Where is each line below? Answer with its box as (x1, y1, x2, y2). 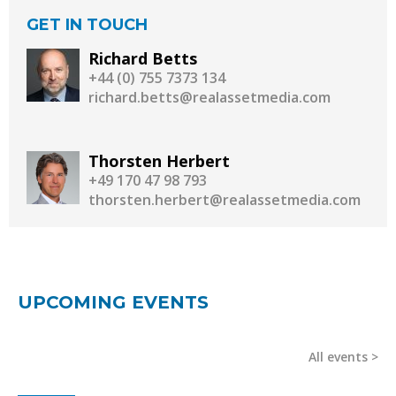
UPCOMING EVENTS (18, 292, 209, 314)
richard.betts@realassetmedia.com (88, 88, 331, 108)
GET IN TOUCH (27, 15, 148, 35)
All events (308, 348, 368, 366)
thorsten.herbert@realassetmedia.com (88, 190, 361, 210)
